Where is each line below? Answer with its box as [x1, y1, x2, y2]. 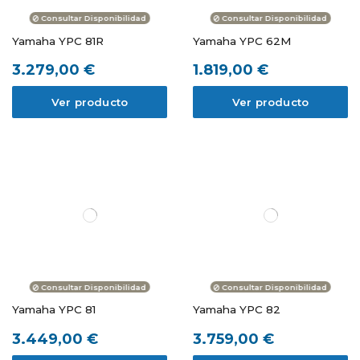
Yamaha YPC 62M [193, 34, 292, 47]
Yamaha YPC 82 [193, 303, 280, 317]
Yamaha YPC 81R [12, 34, 104, 47]
